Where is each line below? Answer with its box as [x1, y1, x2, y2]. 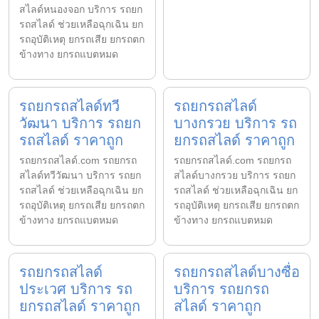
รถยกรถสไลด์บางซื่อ [174, 263, 300, 280]
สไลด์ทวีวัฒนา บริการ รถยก [19, 169, 141, 181]
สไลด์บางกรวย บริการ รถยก [174, 169, 296, 181]
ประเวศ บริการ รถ [19, 281, 132, 297]
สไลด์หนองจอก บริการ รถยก [19, 3, 142, 15]
